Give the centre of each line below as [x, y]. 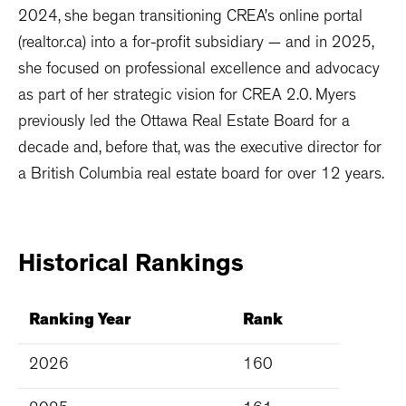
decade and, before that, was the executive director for [200, 150]
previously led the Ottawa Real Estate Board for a [184, 124]
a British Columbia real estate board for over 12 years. [201, 176]
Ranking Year [80, 322]
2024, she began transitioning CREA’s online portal [190, 19]
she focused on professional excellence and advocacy [199, 71]
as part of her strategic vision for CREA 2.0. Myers [187, 97]
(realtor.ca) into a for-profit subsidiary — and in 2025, [196, 45]
